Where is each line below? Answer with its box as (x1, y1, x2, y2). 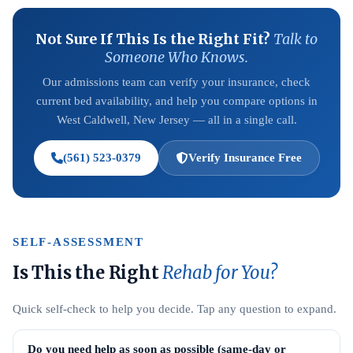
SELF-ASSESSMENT (13, 236, 144, 248)
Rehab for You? (162, 262, 277, 284)
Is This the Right (13, 262, 163, 284)
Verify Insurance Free (188, 151, 302, 164)
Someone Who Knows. (105, 48, 248, 66)
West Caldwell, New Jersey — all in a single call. (56, 113, 297, 126)
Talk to (273, 30, 318, 48)
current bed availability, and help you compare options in (35, 95, 318, 107)
